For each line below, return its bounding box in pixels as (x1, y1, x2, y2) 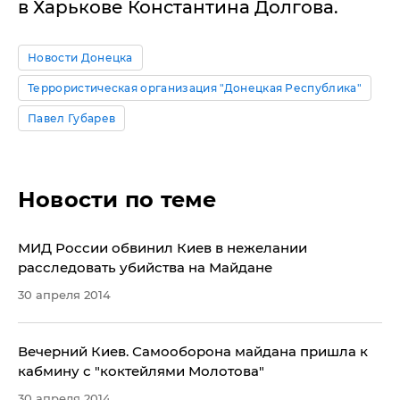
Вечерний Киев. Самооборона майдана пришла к (18, 343, 368, 360)
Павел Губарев (28, 112, 116, 125)
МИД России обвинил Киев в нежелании (18, 239, 307, 256)
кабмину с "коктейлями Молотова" (18, 362, 264, 379)
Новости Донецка (28, 51, 133, 64)
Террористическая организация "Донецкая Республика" (28, 81, 362, 95)
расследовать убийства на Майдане (18, 259, 272, 276)
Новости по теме (18, 187, 217, 212)
